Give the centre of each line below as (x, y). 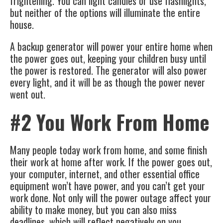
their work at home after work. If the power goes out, (111, 162)
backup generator (51, 47)
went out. (28, 94)
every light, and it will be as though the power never (108, 82)
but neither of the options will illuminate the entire (105, 13)
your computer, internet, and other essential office (105, 174)
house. (22, 25)
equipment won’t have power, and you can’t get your (108, 186)
